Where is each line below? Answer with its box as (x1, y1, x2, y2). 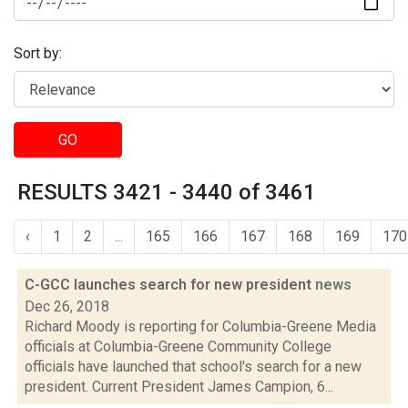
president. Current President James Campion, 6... (25, 378, 333, 395)
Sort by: (14, 45, 62, 63)
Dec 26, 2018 (25, 298, 109, 315)
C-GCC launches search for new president (25, 276, 315, 293)
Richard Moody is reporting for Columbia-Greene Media (25, 318, 376, 335)
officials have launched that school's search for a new (25, 358, 362, 375)
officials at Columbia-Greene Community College (25, 338, 331, 355)
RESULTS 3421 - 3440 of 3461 (17, 179, 316, 205)
